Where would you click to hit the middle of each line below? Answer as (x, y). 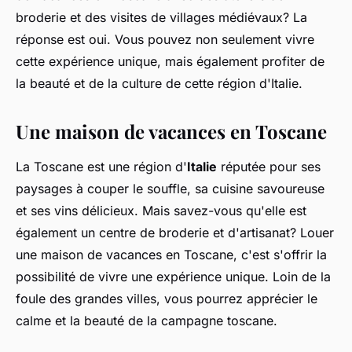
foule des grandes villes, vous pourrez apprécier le (167, 299)
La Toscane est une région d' (101, 167)
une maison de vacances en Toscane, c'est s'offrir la (171, 255)
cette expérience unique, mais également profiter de (170, 62)
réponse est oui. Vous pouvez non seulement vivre (165, 40)
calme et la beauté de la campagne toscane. (147, 321)
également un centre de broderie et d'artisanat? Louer (175, 233)
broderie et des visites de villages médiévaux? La (161, 18)
